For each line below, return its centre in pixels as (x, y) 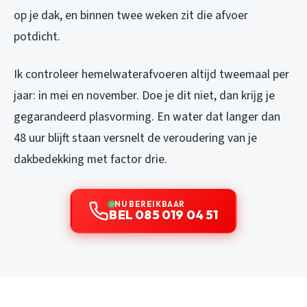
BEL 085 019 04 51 (164, 215)
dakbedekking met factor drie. (90, 160)
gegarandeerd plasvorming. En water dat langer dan (147, 117)
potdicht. (37, 37)
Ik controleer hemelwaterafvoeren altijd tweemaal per (151, 75)
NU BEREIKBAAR (150, 204)
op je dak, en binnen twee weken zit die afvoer (131, 16)
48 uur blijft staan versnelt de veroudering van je (135, 138)
